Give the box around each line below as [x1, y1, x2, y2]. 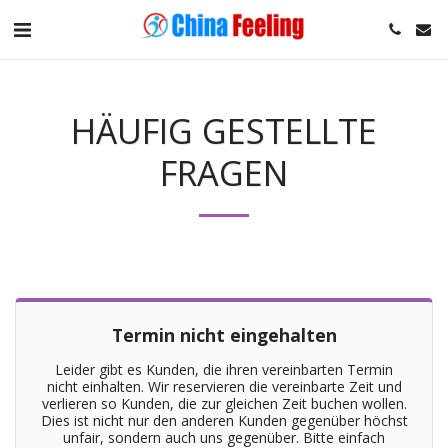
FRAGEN [160, 149, 288, 196]
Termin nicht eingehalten [111, 323, 337, 347]
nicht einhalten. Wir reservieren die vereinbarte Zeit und [46, 377, 402, 396]
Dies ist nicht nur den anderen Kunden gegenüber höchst [40, 411, 408, 430]
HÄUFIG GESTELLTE [71, 107, 377, 154]
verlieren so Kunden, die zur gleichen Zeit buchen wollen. [41, 394, 407, 413]
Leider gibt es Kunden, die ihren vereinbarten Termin [55, 360, 393, 379]
